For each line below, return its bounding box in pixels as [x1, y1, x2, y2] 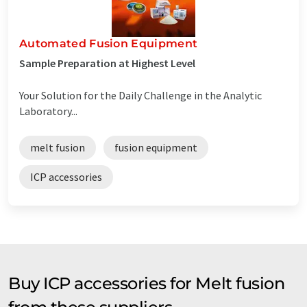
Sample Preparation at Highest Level [19, 56, 195, 70]
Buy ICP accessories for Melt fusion [8, 273, 285, 293]
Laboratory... [19, 103, 77, 118]
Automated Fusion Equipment [19, 36, 198, 50]
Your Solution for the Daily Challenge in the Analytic [19, 88, 262, 102]
